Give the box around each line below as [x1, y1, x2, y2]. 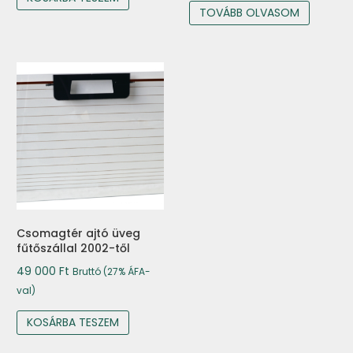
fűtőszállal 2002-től [17, 240, 130, 256]
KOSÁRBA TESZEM [27, 314, 119, 330]
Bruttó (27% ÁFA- [72, 264, 150, 278]
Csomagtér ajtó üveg [17, 225, 140, 241]
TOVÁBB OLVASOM [199, 5, 299, 21]
